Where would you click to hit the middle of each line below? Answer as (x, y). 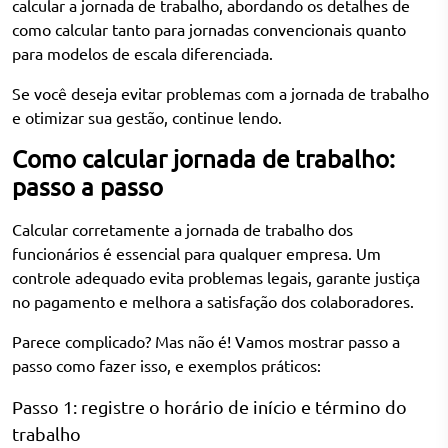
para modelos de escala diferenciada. (144, 53)
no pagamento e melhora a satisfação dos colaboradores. (215, 301)
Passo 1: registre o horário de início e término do (209, 406)
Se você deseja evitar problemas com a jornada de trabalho (220, 93)
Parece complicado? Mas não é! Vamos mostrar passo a (206, 341)
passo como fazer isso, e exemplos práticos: (166, 365)
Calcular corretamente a (99, 229)
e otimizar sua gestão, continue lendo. (147, 117)
